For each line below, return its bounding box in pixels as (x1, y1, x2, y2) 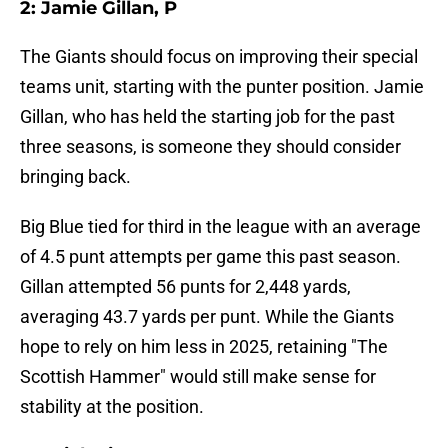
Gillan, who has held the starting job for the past (20, 106, 395, 128)
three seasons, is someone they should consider (20, 136, 401, 158)
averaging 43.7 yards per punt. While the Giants (20, 306, 394, 328)
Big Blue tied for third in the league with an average (20, 216, 421, 238)
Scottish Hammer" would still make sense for (20, 366, 376, 388)
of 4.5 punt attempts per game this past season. (20, 246, 401, 268)
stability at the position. (20, 396, 204, 418)
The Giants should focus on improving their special (20, 46, 418, 68)
